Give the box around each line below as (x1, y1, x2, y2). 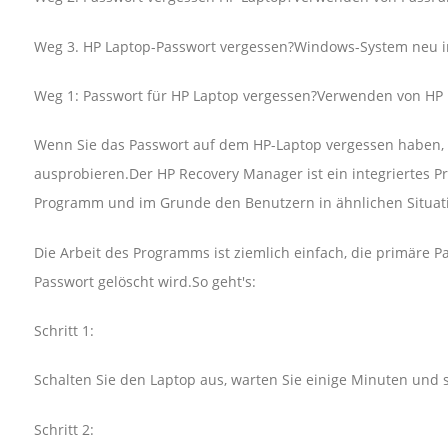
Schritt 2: (33, 419, 94, 439)
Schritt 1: (33, 321, 94, 341)
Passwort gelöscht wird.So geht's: (33, 271, 256, 291)
